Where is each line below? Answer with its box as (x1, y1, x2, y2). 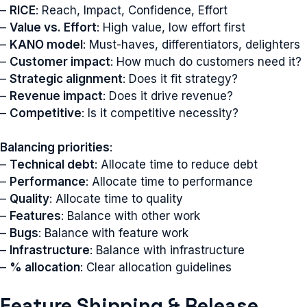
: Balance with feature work (38, 226, 188, 240)
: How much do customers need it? (110, 54, 302, 69)
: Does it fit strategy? (123, 71, 238, 86)
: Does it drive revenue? (103, 88, 233, 103)
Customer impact (10, 54, 110, 69)
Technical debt (10, 158, 95, 171)
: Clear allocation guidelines (80, 260, 232, 274)
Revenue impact (10, 88, 103, 103)
